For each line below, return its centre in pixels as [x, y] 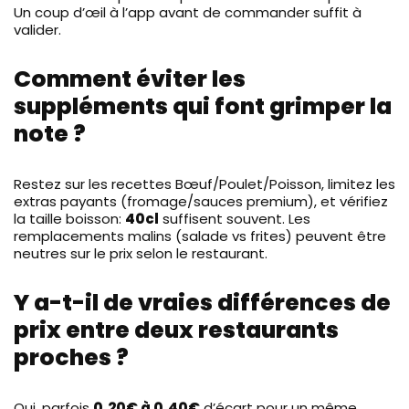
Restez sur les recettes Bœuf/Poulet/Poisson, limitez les [204, 184]
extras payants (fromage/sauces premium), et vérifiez [201, 201]
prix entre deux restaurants [176, 330]
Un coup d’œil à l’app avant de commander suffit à [188, 12]
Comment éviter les [130, 79]
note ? [50, 133]
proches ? [71, 357]
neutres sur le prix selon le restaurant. [141, 253]
